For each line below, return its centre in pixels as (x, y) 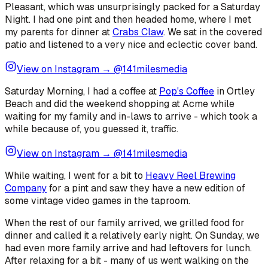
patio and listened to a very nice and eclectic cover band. (131, 44)
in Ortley (234, 91)
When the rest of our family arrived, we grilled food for (125, 223)
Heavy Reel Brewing (191, 175)
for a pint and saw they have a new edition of (146, 188)
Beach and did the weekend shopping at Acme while (120, 103)
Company (26, 188)
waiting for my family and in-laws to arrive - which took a (131, 116)
